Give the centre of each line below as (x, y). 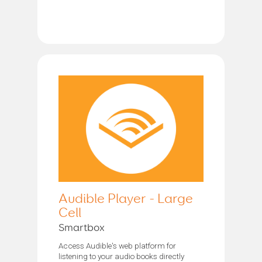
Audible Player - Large (126, 199)
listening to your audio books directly (121, 256)
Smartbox (82, 228)
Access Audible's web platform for (117, 245)
